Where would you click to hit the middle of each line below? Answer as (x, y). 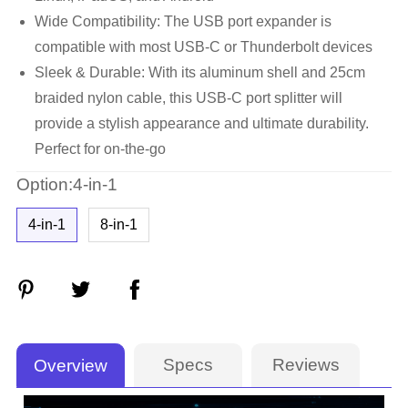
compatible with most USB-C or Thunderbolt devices (203, 46)
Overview (71, 366)
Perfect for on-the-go (100, 148)
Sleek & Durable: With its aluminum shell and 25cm (199, 72)
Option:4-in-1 (66, 184)
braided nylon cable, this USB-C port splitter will (188, 97)
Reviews (306, 365)
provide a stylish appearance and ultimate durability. (201, 123)
